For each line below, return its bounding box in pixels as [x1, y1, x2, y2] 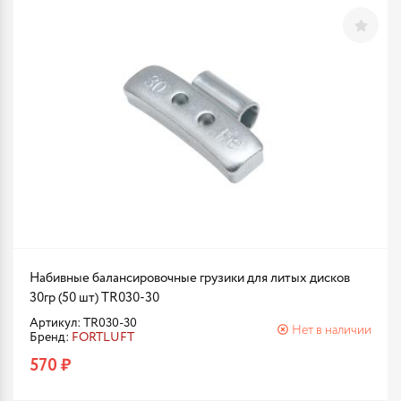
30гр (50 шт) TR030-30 [30, 291, 159, 304]
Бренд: [30, 331, 72, 344]
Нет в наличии [292, 324, 371, 337]
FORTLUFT [72, 331, 134, 344]
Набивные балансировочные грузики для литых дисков [30, 271, 350, 285]
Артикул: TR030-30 [30, 317, 137, 329]
